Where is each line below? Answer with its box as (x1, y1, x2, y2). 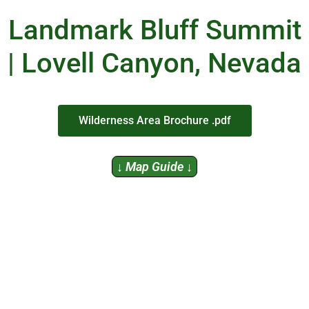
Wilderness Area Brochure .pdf (78, 114, 231, 127)
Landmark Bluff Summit (8, 14, 301, 46)
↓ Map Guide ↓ (117, 159, 192, 174)
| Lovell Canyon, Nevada (8, 47, 301, 79)
